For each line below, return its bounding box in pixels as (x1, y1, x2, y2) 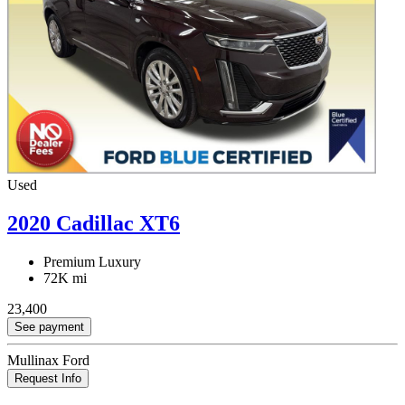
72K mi (43, 270, 87, 287)
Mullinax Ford (7, 353, 89, 369)
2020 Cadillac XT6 (7, 212, 180, 236)
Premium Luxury (43, 254, 141, 270)
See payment (14, 320, 84, 334)
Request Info (14, 372, 81, 386)
